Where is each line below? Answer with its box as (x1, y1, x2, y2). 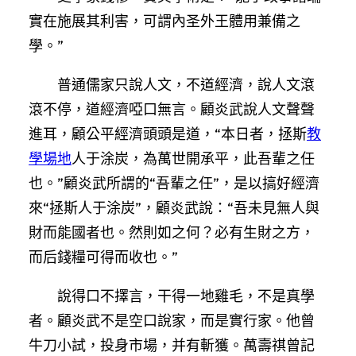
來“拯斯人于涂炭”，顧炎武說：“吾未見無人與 (29, 198, 319, 217)
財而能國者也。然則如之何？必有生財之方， (29, 222, 315, 242)
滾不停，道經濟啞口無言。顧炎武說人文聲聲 (29, 99, 315, 118)
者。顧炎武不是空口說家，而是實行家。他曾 (29, 311, 315, 330)
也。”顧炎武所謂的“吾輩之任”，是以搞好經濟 (29, 173, 319, 192)
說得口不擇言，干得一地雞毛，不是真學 (57, 286, 315, 305)
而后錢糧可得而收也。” (29, 247, 178, 266)
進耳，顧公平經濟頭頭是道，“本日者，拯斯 (29, 124, 307, 143)
